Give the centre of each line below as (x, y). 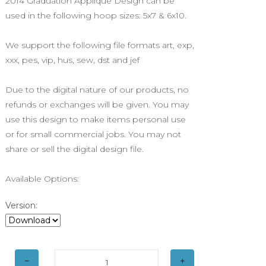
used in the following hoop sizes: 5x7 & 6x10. (97, 16)
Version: (21, 206)
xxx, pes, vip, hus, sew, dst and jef (72, 60)
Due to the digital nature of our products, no (97, 90)
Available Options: (42, 179)
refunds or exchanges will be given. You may (97, 105)
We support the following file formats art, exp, (100, 45)
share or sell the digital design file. (77, 149)
